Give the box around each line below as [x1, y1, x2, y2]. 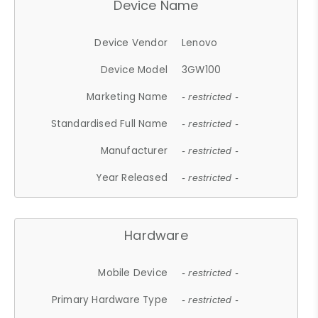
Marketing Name [87, 89, 168, 104]
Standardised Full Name [50, 116, 168, 131]
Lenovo [182, 35, 218, 50]
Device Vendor [94, 35, 168, 50]
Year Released [96, 170, 168, 185]
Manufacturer [100, 143, 168, 158]
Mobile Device [98, 265, 168, 280]
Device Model [100, 62, 168, 77]
